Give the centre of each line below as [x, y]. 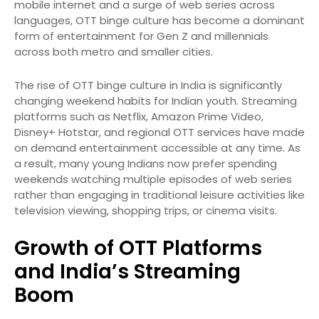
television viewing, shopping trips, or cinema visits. [146, 211]
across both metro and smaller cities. [114, 52]
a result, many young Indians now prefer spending [146, 164]
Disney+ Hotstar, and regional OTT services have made [159, 132]
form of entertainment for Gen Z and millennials [141, 36]
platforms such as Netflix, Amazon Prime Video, [139, 117]
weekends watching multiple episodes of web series [153, 179]
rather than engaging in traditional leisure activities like [159, 195]
